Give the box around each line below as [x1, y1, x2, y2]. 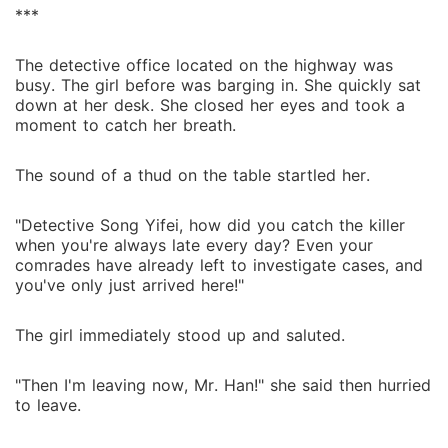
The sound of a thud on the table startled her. [15, 165, 370, 185]
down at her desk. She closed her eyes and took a [15, 95, 405, 115]
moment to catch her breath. [15, 115, 236, 135]
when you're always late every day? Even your [15, 235, 373, 255]
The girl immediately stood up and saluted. [15, 325, 345, 345]
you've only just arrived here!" [15, 275, 244, 295]
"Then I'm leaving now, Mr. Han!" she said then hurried [15, 375, 431, 395]
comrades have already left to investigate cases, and [15, 255, 423, 275]
